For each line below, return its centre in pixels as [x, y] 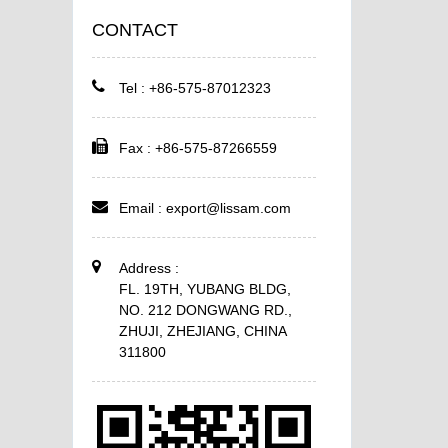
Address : [148, 268]
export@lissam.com [228, 208]
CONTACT [135, 30]
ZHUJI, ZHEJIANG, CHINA [202, 331]
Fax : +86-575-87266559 [197, 148]
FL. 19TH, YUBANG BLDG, [204, 289]
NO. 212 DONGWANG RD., [205, 310]
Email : [142, 208]
